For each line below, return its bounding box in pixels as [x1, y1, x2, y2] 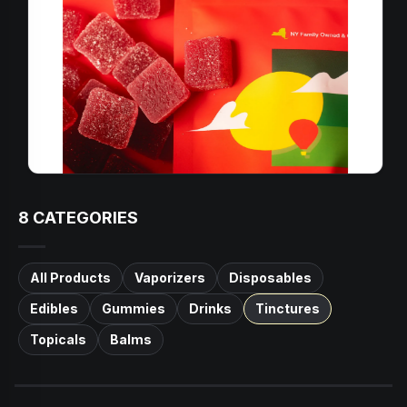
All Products [30, 270, 111, 286]
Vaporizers [134, 270, 205, 286]
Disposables [229, 270, 312, 286]
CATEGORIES [29, 207, 138, 227]
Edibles [30, 301, 78, 317]
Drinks [189, 301, 232, 317]
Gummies [102, 301, 165, 317]
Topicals [30, 332, 86, 348]
